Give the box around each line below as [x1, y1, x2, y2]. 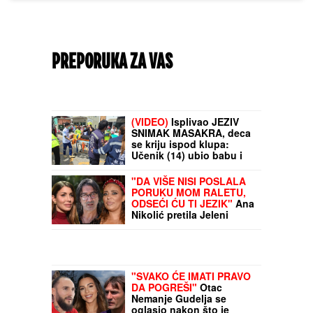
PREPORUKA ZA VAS [52, 52, 173, 74]
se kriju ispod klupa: [131, 293, 229, 308]
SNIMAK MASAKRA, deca [131, 282, 251, 297]
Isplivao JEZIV [168, 271, 239, 286]
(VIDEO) [131, 271, 168, 286]
